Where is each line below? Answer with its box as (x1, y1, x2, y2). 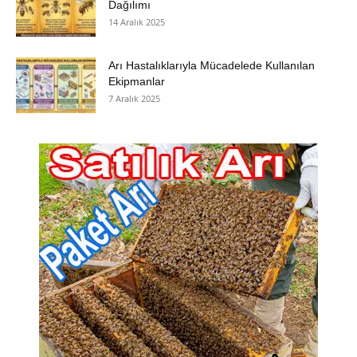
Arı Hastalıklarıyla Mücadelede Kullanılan (108, 58, 315, 72)
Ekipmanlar (108, 74, 165, 88)
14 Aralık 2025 (108, 15, 165, 28)
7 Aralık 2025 (108, 92, 160, 104)
